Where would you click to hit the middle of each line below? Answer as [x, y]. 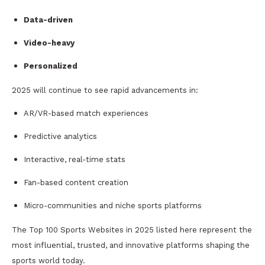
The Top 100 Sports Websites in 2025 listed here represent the [132, 230]
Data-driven [48, 20]
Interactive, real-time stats [75, 159]
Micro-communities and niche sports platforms [113, 205]
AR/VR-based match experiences [86, 113]
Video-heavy [49, 43]
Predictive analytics [60, 136]
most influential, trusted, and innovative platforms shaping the [131, 245]
